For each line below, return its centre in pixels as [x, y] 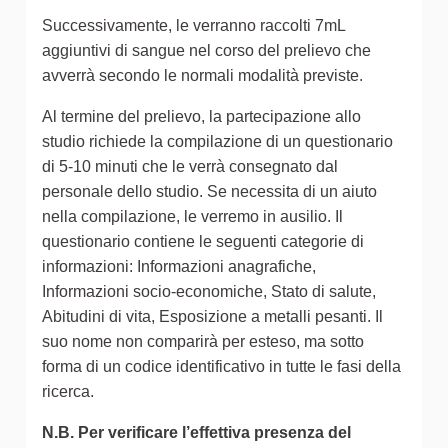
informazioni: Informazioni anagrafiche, [179, 267]
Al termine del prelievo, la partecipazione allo [201, 117]
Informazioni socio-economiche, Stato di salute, [209, 292]
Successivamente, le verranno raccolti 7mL [193, 26]
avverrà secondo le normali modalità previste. [202, 76]
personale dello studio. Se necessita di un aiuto [209, 192]
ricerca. [68, 392]
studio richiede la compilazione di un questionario [217, 142]
